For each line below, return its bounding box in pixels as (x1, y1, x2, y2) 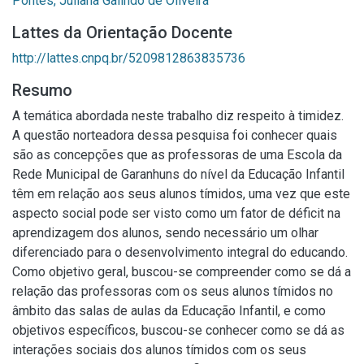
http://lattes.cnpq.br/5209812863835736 (12, 50, 245, 66)
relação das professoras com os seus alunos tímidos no (12, 284, 333, 299)
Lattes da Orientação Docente (12, 23, 232, 42)
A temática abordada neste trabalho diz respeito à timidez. (12, 108, 344, 123)
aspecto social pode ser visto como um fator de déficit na (12, 206, 340, 221)
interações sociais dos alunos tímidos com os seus (12, 342, 306, 357)
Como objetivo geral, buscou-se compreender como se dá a (12, 264, 351, 279)
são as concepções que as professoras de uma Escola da (12, 147, 342, 162)
